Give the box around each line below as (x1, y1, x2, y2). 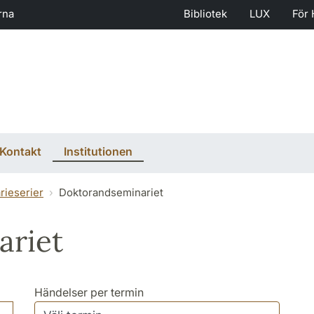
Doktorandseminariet (59, 185, 163, 199)
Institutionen (64, 144, 132, 158)
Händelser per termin (34, 285, 144, 299)
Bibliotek (184, 7, 227, 20)
